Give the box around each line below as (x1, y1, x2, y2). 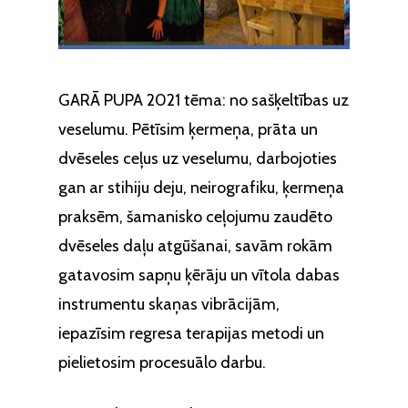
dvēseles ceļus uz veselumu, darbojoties (58, 148, 337, 168)
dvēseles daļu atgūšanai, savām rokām (58, 235, 332, 256)
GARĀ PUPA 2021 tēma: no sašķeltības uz (58, 89, 349, 110)
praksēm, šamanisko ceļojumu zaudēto (58, 206, 332, 227)
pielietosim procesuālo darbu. (58, 352, 266, 372)
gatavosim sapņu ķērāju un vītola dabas (58, 264, 340, 285)
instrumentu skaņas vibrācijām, (58, 293, 280, 314)
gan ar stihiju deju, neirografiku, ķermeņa (58, 177, 344, 198)
